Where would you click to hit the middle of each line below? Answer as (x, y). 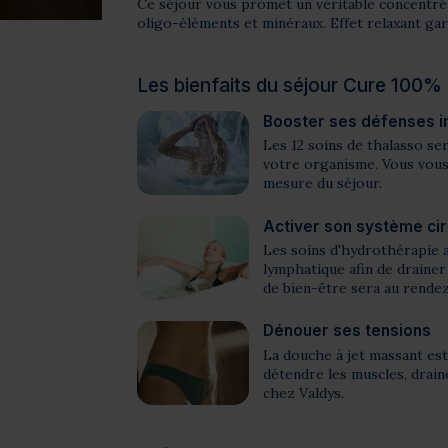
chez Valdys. (303, 393)
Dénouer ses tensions (346, 331)
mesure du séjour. (322, 183)
